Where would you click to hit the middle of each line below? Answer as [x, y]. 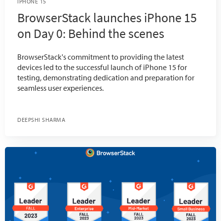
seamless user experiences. [60, 88]
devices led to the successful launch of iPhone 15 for [102, 67]
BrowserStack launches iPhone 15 [107, 17]
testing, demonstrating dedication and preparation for [106, 77]
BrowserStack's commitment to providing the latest [101, 56]
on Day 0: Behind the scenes [91, 33]
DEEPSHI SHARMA [43, 119]
